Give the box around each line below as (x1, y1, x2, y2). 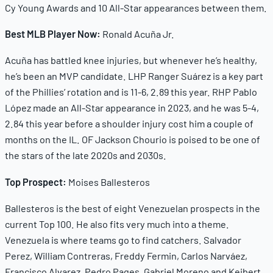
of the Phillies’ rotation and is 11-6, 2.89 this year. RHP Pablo (5, 86, 257, 98)
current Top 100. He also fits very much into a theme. (5, 218, 229, 230)
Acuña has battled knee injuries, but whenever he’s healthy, (5, 54, 257, 66)
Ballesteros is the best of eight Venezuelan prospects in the (5, 202, 260, 214)
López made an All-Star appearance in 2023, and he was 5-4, (5, 102, 259, 114)
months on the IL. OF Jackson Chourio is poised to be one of (5, 133, 260, 146)
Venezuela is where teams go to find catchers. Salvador (5, 233, 241, 246)
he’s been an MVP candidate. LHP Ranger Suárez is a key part (5, 70, 263, 82)
